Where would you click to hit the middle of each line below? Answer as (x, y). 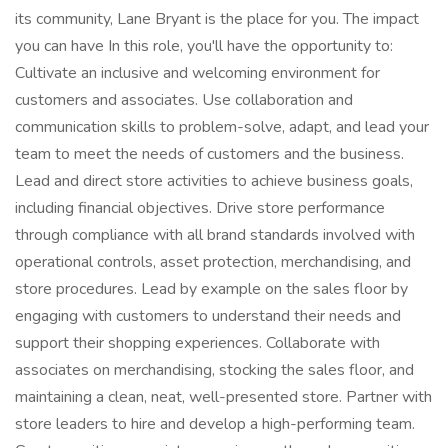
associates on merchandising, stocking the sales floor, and (214, 370)
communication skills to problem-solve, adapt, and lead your (222, 127)
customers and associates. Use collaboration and (184, 100)
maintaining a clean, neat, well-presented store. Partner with (223, 397)
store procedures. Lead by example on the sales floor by (211, 289)
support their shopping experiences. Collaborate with (197, 343)
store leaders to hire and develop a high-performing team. (215, 424)
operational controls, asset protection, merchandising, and (213, 262)
